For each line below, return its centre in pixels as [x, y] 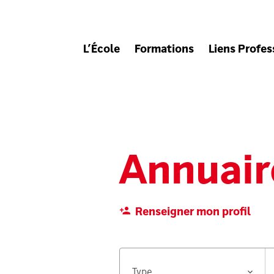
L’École [102, 50]
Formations [165, 50]
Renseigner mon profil [193, 213]
